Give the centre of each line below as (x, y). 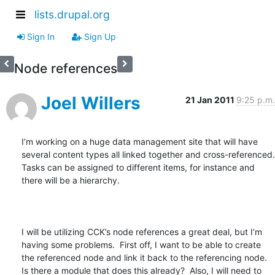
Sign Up (99, 36)
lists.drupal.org (72, 15)
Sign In (40, 36)
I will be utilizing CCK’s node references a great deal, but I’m (142, 231)
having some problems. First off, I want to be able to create (141, 244)
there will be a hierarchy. (73, 180)
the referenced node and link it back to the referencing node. (144, 257)
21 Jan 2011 (211, 99)
